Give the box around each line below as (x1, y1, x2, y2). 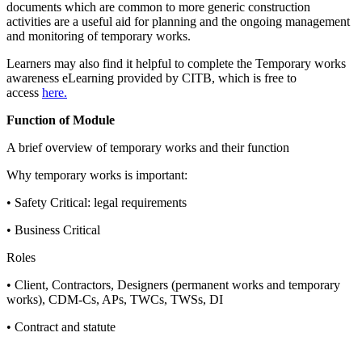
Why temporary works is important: (6, 167, 187, 182)
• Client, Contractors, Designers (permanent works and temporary (6, 277, 340, 292)
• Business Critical (6, 222, 100, 237)
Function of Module (6, 112, 118, 127)
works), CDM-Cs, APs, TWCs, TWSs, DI (6, 292, 223, 306)
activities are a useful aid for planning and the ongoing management (6, 14, 350, 28)
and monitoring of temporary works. (6, 28, 191, 43)
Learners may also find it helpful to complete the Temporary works (6, 56, 346, 70)
